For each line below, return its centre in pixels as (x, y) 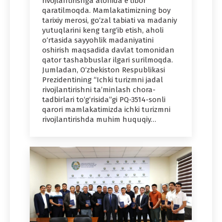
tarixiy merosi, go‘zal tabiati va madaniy (110, 20)
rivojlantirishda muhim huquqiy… (99, 119)
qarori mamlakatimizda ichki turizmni (106, 109)
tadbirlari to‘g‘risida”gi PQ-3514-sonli (104, 99)
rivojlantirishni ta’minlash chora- (99, 89)
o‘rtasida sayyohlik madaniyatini (98, 40)
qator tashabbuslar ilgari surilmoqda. (108, 60)
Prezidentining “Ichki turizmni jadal (103, 80)
